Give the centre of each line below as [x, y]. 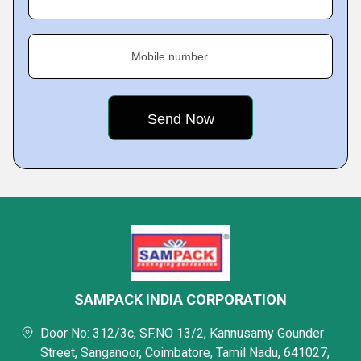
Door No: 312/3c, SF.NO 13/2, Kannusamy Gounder [182, 334]
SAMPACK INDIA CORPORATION [180, 300]
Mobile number [170, 57]
